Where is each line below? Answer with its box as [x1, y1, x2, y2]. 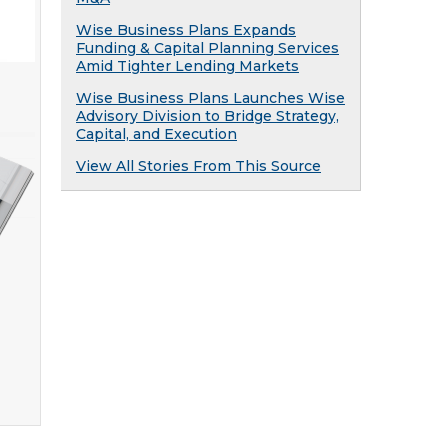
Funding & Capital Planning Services [76, 39, 339, 57]
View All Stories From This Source [76, 157, 321, 175]
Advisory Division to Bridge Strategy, [76, 107, 339, 125]
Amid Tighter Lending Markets [76, 57, 299, 75]
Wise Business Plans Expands [76, 21, 296, 39]
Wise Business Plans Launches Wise [76, 89, 345, 107]
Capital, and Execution [76, 125, 237, 143]
